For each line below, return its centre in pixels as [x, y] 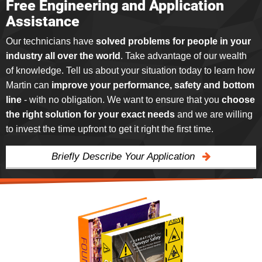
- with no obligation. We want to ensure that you [122, 99]
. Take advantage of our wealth [184, 56]
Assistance [43, 21]
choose [238, 99]
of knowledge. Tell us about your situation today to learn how [130, 70]
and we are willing [214, 114]
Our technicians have [51, 41]
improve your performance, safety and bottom [153, 85]
